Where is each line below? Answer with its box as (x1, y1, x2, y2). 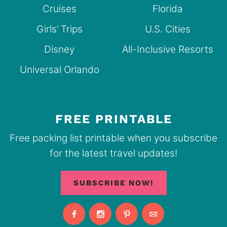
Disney (44, 44, 74, 56)
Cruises (42, 3, 77, 15)
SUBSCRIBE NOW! (73, 178, 154, 187)
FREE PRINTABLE (55, 111, 172, 126)
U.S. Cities (145, 23, 191, 35)
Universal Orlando (19, 64, 99, 76)
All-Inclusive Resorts (122, 44, 213, 56)
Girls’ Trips (36, 23, 83, 35)
